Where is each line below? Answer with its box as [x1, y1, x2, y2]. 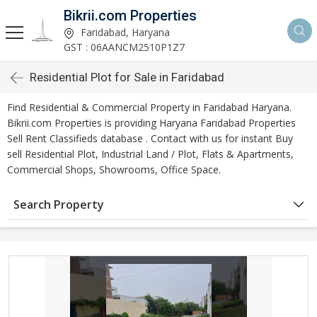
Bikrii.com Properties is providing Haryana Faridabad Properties [7, 116, 296, 129]
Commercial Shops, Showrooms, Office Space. [7, 163, 221, 176]
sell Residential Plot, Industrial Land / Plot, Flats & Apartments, [7, 147, 294, 161]
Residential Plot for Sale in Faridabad [30, 70, 224, 84]
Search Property [13, 197, 104, 212]
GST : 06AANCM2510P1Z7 [64, 40, 185, 54]
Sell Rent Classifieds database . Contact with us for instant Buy [7, 132, 293, 145]
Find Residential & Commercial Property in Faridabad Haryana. [7, 100, 292, 114]
